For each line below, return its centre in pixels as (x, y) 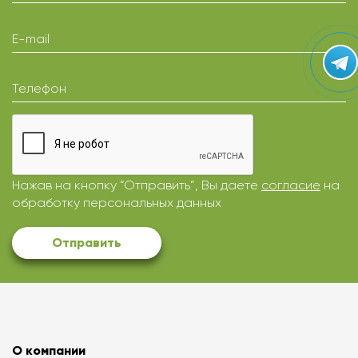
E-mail (31, 39)
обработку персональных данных (117, 203)
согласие (291, 185)
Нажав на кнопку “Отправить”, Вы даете (137, 185)
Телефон (39, 89)
